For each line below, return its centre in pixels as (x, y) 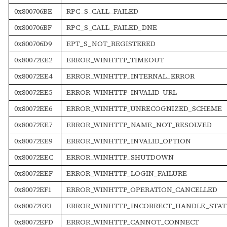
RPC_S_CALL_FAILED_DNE (111, 27)
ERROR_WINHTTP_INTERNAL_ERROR (130, 76)
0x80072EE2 (33, 60)
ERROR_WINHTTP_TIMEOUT (115, 60)
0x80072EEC (33, 157)
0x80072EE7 (33, 124)
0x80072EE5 (33, 92)
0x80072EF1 (33, 189)
